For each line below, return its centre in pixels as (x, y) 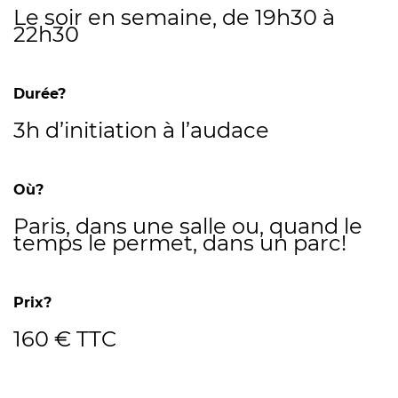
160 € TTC (65, 339)
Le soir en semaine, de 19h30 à (174, 17)
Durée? (40, 94)
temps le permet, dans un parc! (180, 243)
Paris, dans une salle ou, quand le (188, 226)
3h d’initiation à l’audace (141, 130)
